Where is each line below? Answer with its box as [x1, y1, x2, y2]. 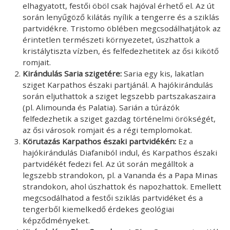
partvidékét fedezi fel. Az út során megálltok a [23, 158, 194, 169]
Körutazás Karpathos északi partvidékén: [23, 136, 178, 146]
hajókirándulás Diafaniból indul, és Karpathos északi [23, 147, 217, 158]
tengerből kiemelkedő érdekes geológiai [23, 203, 174, 214]
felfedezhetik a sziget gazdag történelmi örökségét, [23, 113, 216, 124]
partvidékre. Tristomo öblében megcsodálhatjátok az [23, 23, 221, 33]
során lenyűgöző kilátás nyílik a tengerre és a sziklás [23, 11, 219, 22]
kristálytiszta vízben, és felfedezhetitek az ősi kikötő [23, 45, 219, 56]
